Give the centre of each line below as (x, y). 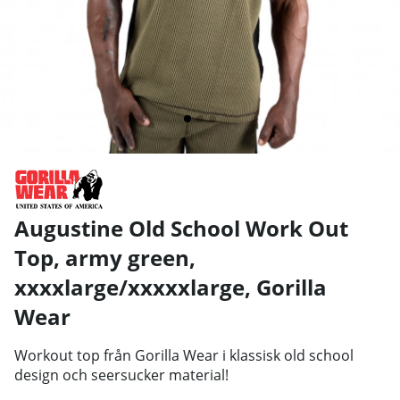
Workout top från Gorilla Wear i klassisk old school (184, 355)
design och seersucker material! (121, 375)
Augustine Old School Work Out (181, 228)
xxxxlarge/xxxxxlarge (129, 287)
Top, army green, (105, 257)
